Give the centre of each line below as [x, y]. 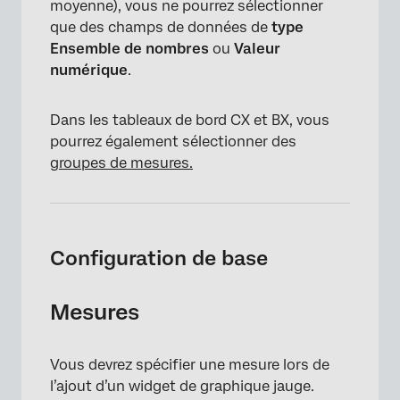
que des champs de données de [161, 28]
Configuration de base [159, 258]
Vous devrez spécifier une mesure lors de [190, 365]
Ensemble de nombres [131, 49]
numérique [89, 71]
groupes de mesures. [121, 163]
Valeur [257, 49]
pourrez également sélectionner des [173, 142]
